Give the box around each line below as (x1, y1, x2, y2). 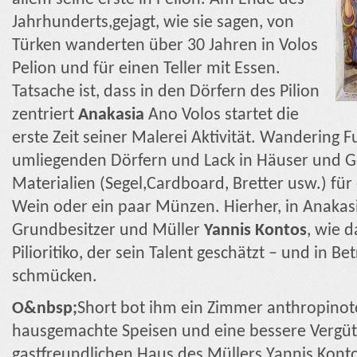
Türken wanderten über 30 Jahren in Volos (12, 37, 318, 55)
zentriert (12, 107, 78, 124)
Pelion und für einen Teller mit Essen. (12, 61, 280, 78)
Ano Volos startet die (144, 107, 299, 124)
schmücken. (12, 269, 97, 286)
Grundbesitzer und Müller (12, 222, 204, 240)
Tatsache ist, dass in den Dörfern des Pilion (12, 84, 320, 101)
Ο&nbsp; (12, 300, 77, 317)
